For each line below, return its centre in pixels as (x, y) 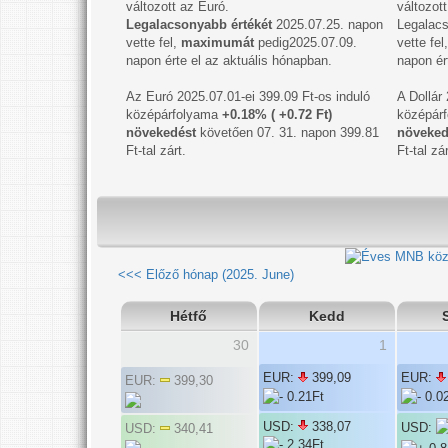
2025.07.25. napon (327, 24)
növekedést (160, 132)
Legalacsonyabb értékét (198, 24)
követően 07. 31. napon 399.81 (287, 132)
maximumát (217, 42)
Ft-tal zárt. (155, 150)
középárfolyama (173, 114)
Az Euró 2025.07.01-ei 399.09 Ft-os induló (247, 96)
